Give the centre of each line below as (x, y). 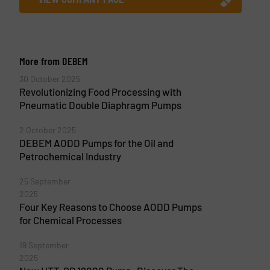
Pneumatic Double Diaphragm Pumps (100, 105)
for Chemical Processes (70, 220)
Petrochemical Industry (70, 156)
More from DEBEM (53, 61)
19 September (44, 245)
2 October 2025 (47, 130)
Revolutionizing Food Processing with (100, 91)
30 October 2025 (49, 78)
